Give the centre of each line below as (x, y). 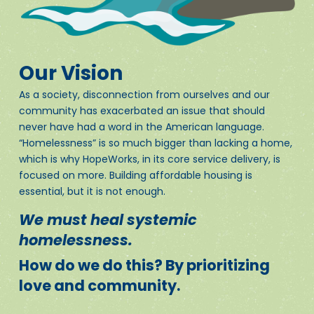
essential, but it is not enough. (92, 191)
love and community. (99, 286)
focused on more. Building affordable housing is (135, 175)
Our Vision (70, 73)
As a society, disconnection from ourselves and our (144, 94)
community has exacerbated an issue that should (142, 110)
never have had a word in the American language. (141, 127)
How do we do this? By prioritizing (144, 266)
